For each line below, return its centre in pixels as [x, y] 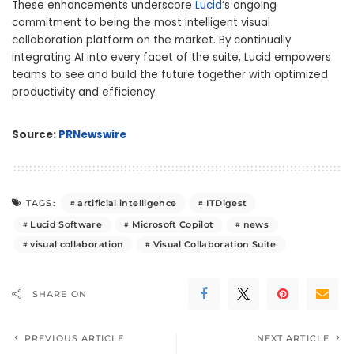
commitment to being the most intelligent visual [141, 23]
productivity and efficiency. [85, 92]
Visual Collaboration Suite [215, 245]
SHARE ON [60, 294]
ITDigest [226, 203]
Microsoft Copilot [173, 225]
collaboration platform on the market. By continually [151, 40]
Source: [35, 135]
